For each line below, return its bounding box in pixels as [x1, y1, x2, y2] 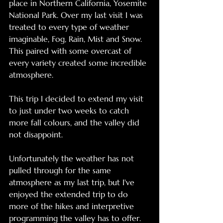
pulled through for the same [9, 165, 113, 176]
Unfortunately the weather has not [9, 153, 136, 164]
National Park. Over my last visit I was [9, 10, 145, 20]
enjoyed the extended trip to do [9, 189, 130, 200]
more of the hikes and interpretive [9, 201, 136, 212]
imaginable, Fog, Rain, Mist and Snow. [9, 34, 144, 44]
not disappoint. [9, 129, 65, 140]
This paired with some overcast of [9, 46, 134, 56]
